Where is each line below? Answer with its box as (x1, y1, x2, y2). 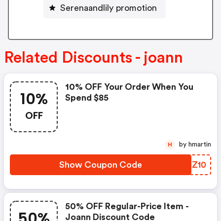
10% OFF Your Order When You (65, 82, 193, 92)
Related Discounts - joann (4, 50, 183, 66)
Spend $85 (65, 93, 109, 103)
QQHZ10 (170, 160, 206, 170)
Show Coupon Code (59, 160, 142, 170)
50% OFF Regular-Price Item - (65, 202, 189, 211)
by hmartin (188, 141, 211, 148)
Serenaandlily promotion (60, 3, 157, 12)
